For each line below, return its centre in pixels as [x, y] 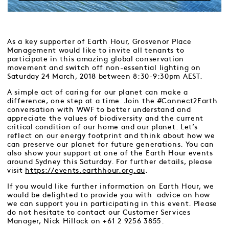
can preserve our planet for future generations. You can [111, 144]
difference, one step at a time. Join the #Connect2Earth [112, 101]
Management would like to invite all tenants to [96, 50]
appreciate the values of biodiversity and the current [106, 118]
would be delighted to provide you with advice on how [109, 195]
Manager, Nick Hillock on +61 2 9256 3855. [86, 221]
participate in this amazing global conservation [96, 59]
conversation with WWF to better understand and [99, 110]
